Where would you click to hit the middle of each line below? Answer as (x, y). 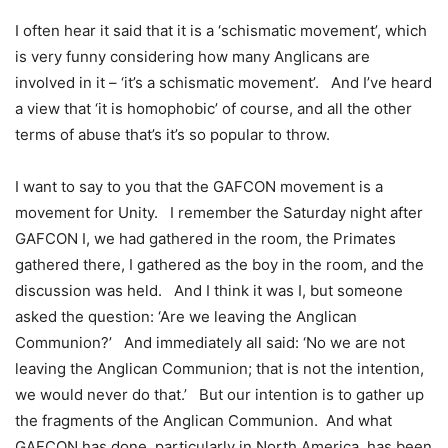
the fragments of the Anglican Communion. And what (203, 421)
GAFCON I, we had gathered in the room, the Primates (205, 239)
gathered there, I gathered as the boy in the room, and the (219, 265)
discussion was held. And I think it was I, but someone (209, 291)
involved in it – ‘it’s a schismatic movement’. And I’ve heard (223, 83)
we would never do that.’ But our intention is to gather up (219, 395)
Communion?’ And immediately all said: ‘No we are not (210, 343)
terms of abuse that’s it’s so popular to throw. (172, 135)
